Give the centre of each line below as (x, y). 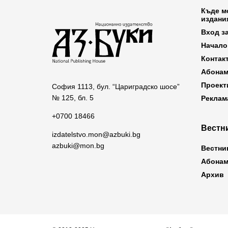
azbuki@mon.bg (78, 145)
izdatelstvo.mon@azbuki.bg (96, 134)
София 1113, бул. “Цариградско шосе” (116, 86)
